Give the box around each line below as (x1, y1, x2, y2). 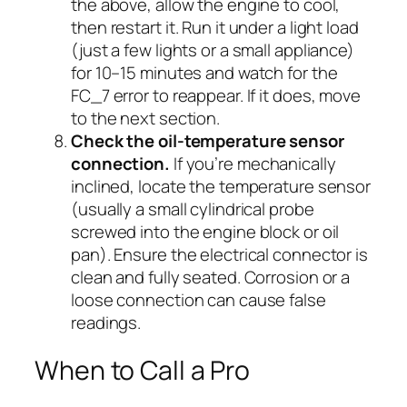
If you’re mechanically (169, 151, 336, 175)
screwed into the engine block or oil (71, 219, 340, 243)
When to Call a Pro (35, 352, 251, 388)
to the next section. (71, 105, 220, 130)
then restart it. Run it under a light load (71, 15, 359, 39)
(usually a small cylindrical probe (71, 196, 314, 221)
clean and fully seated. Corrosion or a (71, 264, 351, 289)
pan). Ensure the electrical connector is (71, 242, 368, 266)
